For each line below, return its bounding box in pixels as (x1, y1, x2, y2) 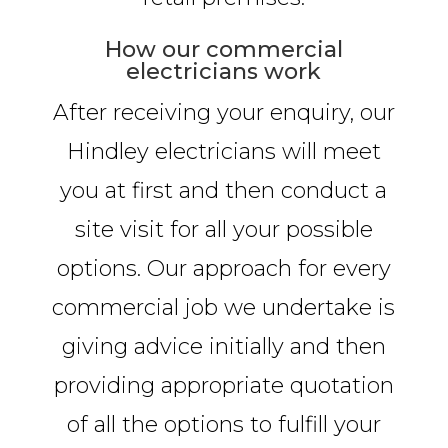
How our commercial (104, 35, 343, 63)
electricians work (126, 57, 322, 85)
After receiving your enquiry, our (52, 98, 395, 126)
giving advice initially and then (61, 332, 386, 360)
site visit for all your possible (74, 215, 373, 243)
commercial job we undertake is (52, 293, 396, 321)
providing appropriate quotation (53, 371, 394, 399)
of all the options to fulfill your (66, 410, 381, 438)
